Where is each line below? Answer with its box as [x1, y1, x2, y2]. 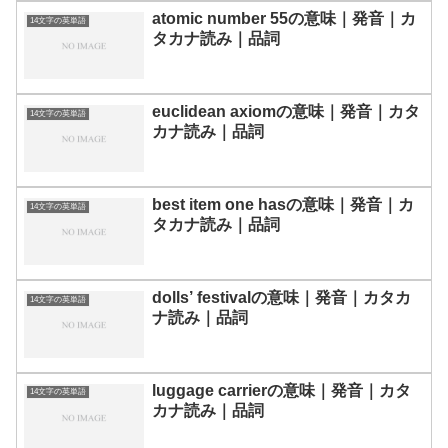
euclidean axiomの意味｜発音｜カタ [152, 102, 420, 120]
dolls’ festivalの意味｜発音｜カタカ [152, 288, 411, 306]
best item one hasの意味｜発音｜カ [152, 195, 414, 213]
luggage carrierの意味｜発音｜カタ [152, 381, 411, 399]
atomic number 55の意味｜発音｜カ [152, 9, 416, 27]
